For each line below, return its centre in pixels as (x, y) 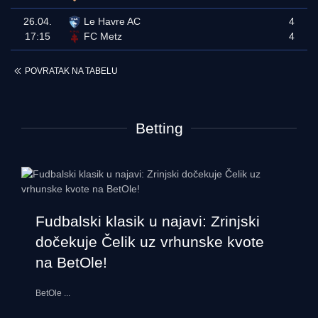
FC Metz (103, 36)
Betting (159, 128)
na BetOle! (71, 262)
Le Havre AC (112, 21)
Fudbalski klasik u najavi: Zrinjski (148, 221)
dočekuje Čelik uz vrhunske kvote (150, 242)
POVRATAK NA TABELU (71, 71)
